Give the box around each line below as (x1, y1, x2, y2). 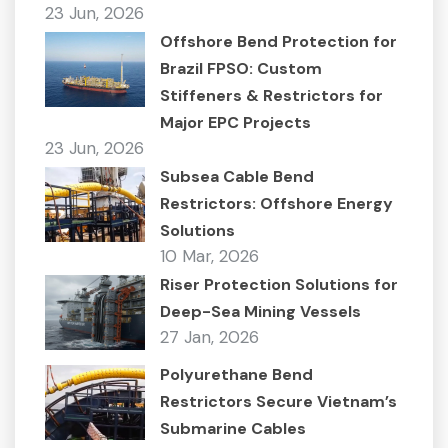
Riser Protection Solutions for (160, 274, 398, 295)
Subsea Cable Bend (160, 166, 314, 187)
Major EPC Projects (160, 112, 311, 133)
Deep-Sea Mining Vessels (160, 301, 361, 322)
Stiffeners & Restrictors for (160, 85, 383, 106)
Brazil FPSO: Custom (160, 58, 322, 79)
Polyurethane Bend (160, 364, 313, 385)
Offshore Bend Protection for (160, 31, 397, 52)
